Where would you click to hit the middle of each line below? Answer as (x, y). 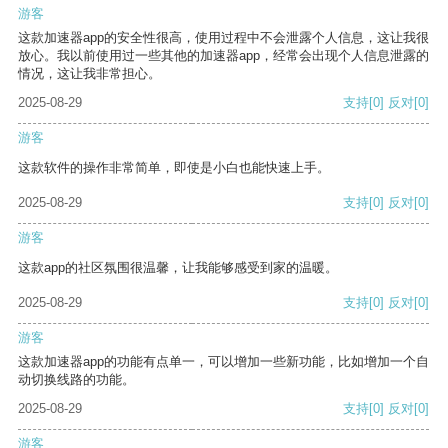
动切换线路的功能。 (76, 380)
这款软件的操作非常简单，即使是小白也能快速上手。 (174, 168)
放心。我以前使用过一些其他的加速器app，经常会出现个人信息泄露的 (223, 56)
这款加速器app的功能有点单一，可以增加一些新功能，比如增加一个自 (223, 362)
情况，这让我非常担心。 (89, 74)
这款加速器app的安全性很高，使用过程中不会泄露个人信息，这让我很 (223, 38)
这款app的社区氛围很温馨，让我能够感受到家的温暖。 (178, 268)
